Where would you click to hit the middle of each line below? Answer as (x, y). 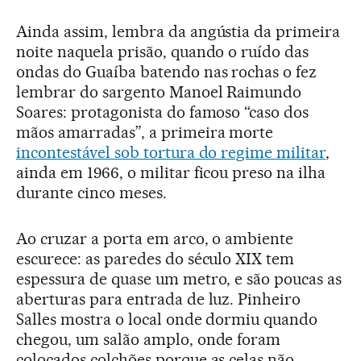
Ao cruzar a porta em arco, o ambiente (155, 239)
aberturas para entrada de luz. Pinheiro (159, 299)
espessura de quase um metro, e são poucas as (179, 279)
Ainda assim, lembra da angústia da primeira (178, 32)
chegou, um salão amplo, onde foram (149, 340)
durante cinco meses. (91, 193)
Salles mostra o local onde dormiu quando (167, 320)
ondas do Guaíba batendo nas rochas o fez (167, 72)
